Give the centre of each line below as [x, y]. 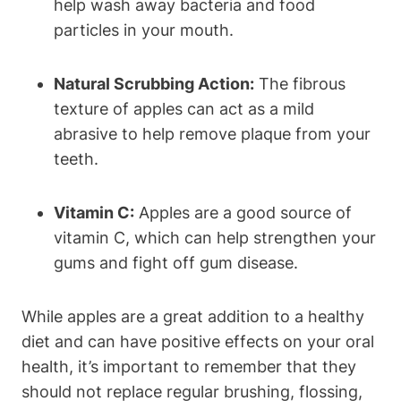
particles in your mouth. [144, 30]
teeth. [76, 158]
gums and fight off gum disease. [176, 262]
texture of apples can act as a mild [184, 108]
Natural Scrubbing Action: [154, 83]
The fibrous [300, 83]
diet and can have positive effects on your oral [198, 341]
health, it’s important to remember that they [189, 366]
